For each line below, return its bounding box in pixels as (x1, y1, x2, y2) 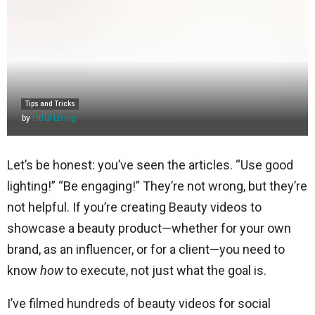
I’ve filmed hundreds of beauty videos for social (7, 296, 271, 311)
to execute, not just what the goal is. (63, 263, 266, 278)
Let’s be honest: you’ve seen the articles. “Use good (7, 157, 293, 172)
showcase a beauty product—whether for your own (7, 221, 291, 236)
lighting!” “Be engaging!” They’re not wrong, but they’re (7, 179, 307, 193)
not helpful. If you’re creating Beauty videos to (7, 200, 262, 214)
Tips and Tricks (25, 100, 75, 108)
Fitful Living (32, 113, 76, 123)
